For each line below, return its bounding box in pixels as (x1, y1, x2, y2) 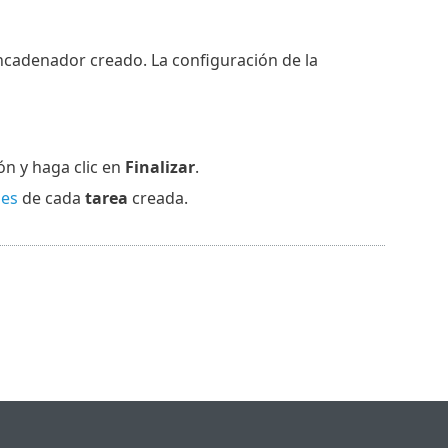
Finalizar (124, 155, 195, 178)
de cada (17, 186, 85, 209)
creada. (127, 186, 188, 209)
